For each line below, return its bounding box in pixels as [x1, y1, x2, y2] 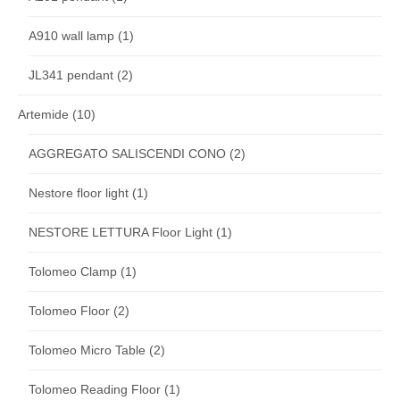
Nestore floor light [29, 185, 129, 200]
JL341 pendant [29, 67, 113, 82]
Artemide [18, 106, 69, 121]
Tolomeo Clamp [29, 263, 117, 279]
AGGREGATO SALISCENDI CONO [29, 146, 226, 161]
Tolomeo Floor [29, 303, 110, 318]
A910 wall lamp [29, 28, 114, 43]
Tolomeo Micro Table [29, 342, 146, 357]
